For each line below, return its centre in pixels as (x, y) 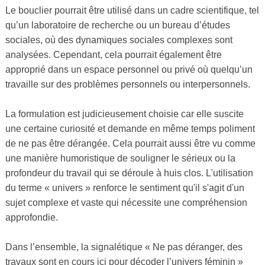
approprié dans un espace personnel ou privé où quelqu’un (129, 70)
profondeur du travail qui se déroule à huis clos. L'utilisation (129, 173)
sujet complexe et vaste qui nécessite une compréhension (126, 203)
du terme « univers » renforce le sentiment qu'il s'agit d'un (125, 188)
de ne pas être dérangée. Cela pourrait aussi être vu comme (130, 144)
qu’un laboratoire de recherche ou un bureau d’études (117, 25)
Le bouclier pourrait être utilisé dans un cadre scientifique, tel (132, 11)
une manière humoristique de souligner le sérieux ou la (120, 159)
